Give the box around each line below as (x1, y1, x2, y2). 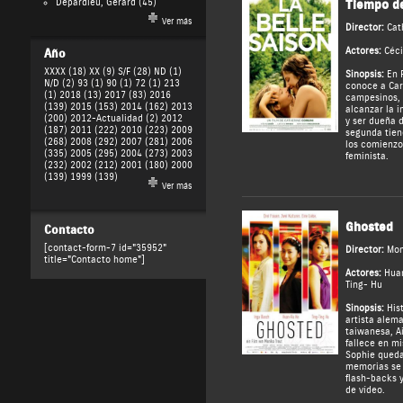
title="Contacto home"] (43, 253, 145, 265)
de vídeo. (345, 384, 385, 397)
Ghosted (345, 219, 393, 236)
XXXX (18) (43, 65, 86, 77)
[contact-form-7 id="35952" (43, 241, 166, 254)
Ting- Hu (345, 279, 382, 291)
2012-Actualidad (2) (69, 112, 158, 124)
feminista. (345, 150, 389, 163)
